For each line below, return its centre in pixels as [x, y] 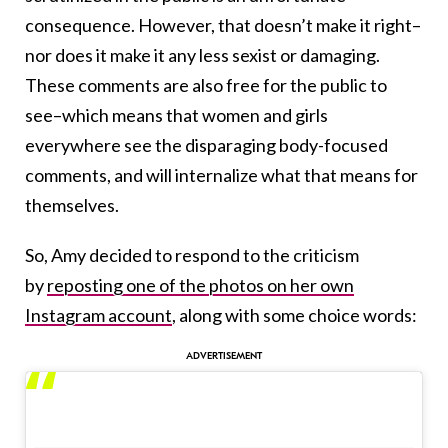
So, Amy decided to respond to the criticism [192, 255]
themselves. [72, 205]
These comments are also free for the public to [206, 85]
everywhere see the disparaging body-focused [206, 145]
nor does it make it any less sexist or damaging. [202, 55]
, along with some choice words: [294, 315]
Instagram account [98, 315]
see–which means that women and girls [176, 115]
